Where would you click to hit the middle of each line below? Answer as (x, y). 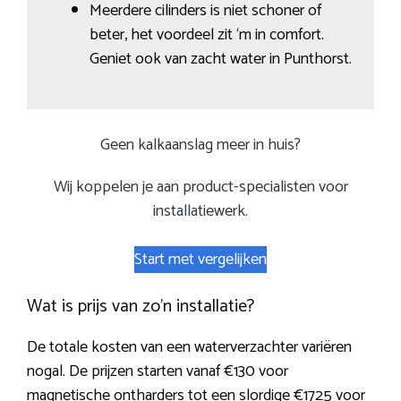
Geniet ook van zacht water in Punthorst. (220, 59)
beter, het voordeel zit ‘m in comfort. (206, 34)
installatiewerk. (200, 212)
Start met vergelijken (200, 260)
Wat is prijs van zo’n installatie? (141, 307)
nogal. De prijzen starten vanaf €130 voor (158, 372)
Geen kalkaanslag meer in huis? (200, 145)
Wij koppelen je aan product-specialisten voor (200, 188)
